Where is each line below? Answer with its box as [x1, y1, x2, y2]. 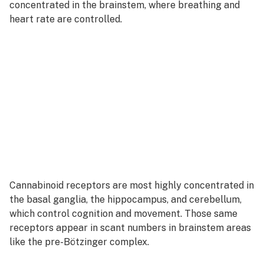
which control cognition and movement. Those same [9, 208, 237, 219]
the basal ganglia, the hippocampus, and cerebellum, [9, 194, 242, 205]
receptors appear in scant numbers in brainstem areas [9, 222, 251, 233]
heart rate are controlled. [9, 14, 122, 25]
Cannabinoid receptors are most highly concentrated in [9, 180, 254, 191]
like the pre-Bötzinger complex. [9, 236, 149, 247]
